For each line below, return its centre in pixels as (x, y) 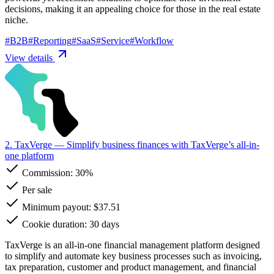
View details (30, 57)
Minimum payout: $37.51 (70, 207)
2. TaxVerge (28, 144)
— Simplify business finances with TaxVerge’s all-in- (156, 144)
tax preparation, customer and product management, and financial (131, 267)
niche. (17, 20)
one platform (29, 155)
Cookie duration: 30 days (69, 224)
